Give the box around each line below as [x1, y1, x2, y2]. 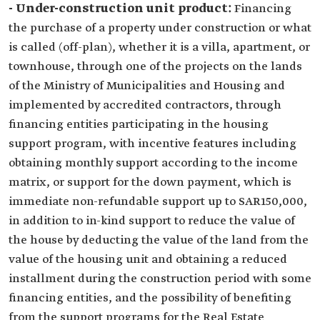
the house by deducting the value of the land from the [9, 233, 309, 248]
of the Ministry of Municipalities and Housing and [9, 79, 285, 94]
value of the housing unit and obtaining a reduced [9, 252, 287, 267]
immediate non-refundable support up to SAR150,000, [9, 194, 307, 209]
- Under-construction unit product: [9, 1, 234, 16]
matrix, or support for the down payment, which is [9, 175, 291, 190]
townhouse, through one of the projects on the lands [9, 59, 302, 74]
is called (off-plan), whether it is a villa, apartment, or [9, 40, 310, 55]
